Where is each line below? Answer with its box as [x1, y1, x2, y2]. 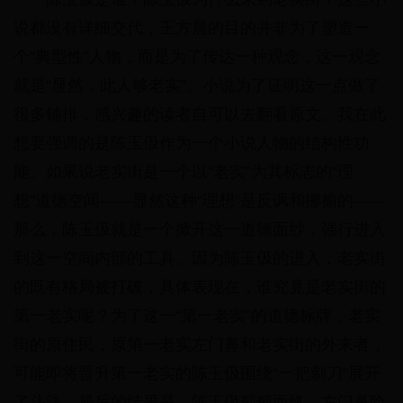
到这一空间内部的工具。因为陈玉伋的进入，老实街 [13, 249, 386, 268]
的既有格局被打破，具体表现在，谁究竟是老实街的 [13, 278, 386, 297]
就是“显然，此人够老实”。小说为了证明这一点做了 [13, 76, 381, 95]
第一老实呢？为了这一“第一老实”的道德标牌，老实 [13, 307, 381, 326]
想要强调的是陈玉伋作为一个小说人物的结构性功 [13, 134, 370, 153]
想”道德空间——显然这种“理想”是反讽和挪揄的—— [13, 192, 386, 210]
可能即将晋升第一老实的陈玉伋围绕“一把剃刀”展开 [13, 364, 381, 383]
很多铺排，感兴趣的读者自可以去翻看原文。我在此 [13, 105, 386, 124]
